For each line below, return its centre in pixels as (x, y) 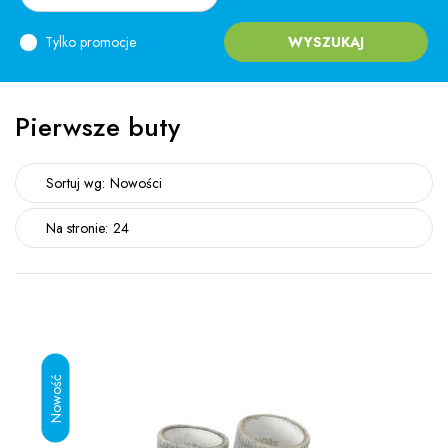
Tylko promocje (90, 42)
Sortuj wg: (75, 183)
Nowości (136, 183)
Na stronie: (77, 228)
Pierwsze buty (97, 127)
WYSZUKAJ (326, 42)
